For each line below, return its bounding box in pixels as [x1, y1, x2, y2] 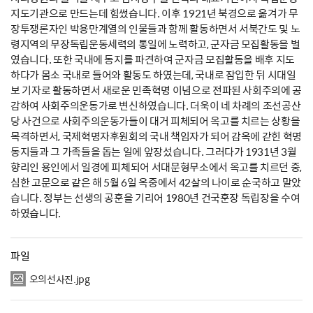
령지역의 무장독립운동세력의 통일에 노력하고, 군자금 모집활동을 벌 [10, 36, 300, 52]
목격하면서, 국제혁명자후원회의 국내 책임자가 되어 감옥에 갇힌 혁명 [10, 129, 303, 145]
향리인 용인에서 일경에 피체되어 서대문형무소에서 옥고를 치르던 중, [10, 159, 303, 175]
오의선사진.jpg [29, 271, 90, 286]
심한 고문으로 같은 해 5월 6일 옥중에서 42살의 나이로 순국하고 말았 [10, 175, 301, 191]
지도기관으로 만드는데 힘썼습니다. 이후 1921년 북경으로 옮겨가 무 [10, 6, 298, 22]
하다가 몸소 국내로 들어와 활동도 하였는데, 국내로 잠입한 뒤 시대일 [10, 67, 296, 83]
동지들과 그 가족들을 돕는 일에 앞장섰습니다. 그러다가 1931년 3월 [10, 144, 297, 160]
